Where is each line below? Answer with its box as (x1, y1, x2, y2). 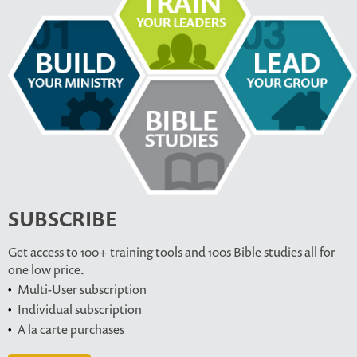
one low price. (8, 261, 84, 279)
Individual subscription (18, 300, 142, 319)
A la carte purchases (18, 320, 124, 339)
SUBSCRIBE (8, 205, 117, 233)
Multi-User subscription (18, 280, 147, 299)
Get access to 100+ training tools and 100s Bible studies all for (8, 243, 335, 261)
